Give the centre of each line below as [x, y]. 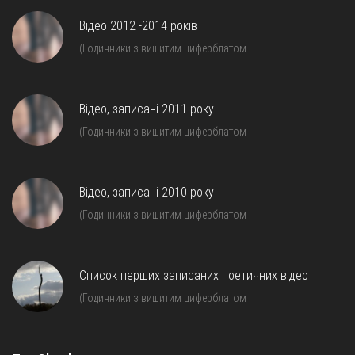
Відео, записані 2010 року [147, 192]
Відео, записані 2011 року [147, 109]
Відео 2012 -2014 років [138, 25]
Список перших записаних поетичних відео [194, 275]
